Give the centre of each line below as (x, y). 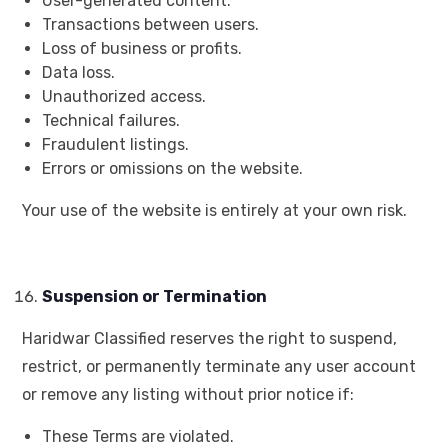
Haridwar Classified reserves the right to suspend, (209, 339)
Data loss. (78, 73)
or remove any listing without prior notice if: (188, 395)
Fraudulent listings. (115, 145)
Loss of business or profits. (142, 49)
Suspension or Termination (154, 297)
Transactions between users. (150, 25)
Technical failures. (111, 121)
